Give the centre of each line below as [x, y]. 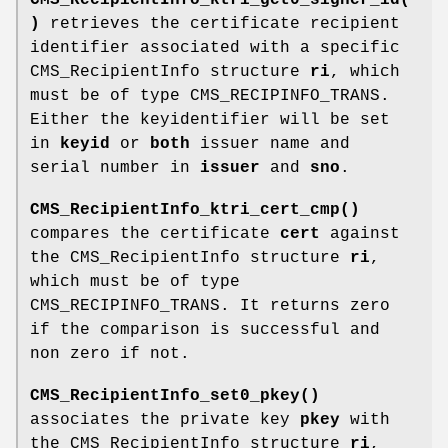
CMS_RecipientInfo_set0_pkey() [175, 395]
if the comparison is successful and [205, 329]
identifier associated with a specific [215, 47]
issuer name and [270, 143]
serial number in [115, 167]
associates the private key [165, 419]
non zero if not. [110, 353]
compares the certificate [155, 233]
